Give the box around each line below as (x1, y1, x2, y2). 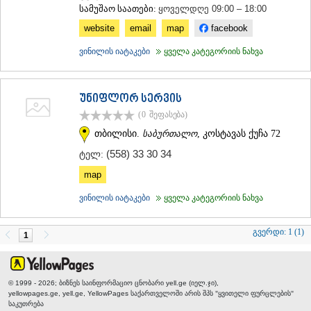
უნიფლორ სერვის (79, 92, 182, 107)
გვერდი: (253, 226, 288, 237)
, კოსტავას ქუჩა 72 (197, 128, 280, 139)
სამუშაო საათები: (79, 3, 158, 15)
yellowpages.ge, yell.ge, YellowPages (8, 289, 128, 298)
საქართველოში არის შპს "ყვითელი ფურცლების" (128, 289, 294, 298)
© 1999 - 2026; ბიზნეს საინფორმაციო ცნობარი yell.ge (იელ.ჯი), (8, 279, 219, 287)
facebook (208, 23, 248, 34)
